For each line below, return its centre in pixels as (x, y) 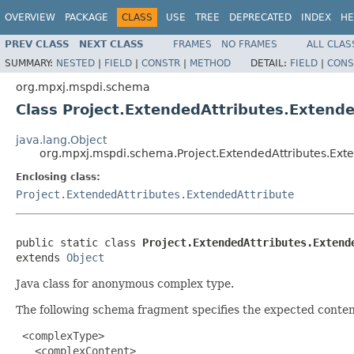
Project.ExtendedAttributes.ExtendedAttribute (155, 194)
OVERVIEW (30, 17)
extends (41, 257)
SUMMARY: (30, 63)
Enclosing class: (58, 177)
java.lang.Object (61, 139)
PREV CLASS (37, 44)
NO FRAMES (249, 44)
